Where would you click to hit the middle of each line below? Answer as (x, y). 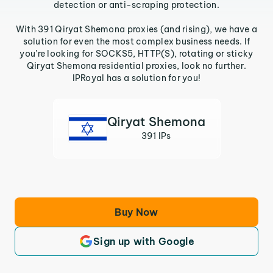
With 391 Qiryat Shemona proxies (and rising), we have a (136, 29)
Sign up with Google (144, 241)
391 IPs (156, 136)
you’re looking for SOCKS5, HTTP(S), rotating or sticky (136, 54)
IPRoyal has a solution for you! (136, 78)
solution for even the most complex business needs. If (136, 41)
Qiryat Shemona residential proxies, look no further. (136, 66)
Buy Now (136, 212)
